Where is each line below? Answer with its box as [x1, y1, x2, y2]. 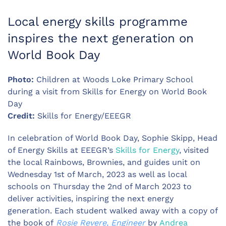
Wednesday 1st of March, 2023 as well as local [8, 169, 187, 179]
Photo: [8, 74, 36, 84]
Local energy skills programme [8, 14, 188, 29]
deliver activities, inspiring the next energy [8, 193, 174, 203]
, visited [179, 145, 209, 155]
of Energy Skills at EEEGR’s [8, 145, 116, 155]
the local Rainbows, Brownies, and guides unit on [8, 157, 200, 167]
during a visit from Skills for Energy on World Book [8, 86, 207, 96]
